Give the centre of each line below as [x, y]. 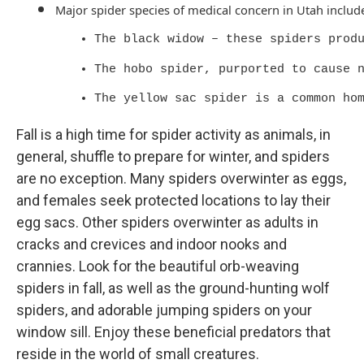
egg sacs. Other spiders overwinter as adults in [167, 223]
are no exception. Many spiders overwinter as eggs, [181, 179]
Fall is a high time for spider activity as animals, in [173, 135]
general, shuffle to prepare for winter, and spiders [173, 157]
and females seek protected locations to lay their [173, 201]
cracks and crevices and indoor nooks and [152, 245]
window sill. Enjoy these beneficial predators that [173, 332]
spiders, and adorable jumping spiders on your [164, 310]
